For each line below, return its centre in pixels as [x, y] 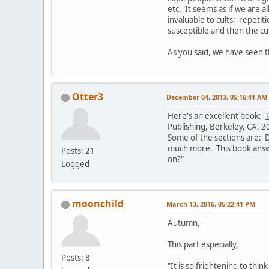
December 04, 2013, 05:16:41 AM [217, 97]
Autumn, [184, 223]
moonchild [98, 204]
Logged [75, 164]
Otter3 [88, 97]
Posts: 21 [78, 151]
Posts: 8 [76, 258]
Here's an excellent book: [216, 116]
